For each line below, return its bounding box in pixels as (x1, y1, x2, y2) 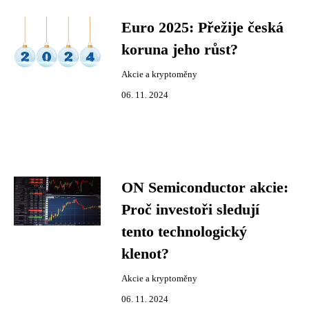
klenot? (121, 246, 169, 262)
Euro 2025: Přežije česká (121, 19, 283, 36)
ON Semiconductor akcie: (121, 179, 288, 196)
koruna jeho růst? (121, 41, 238, 58)
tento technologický (121, 223, 247, 240)
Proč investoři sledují (121, 201, 259, 218)
